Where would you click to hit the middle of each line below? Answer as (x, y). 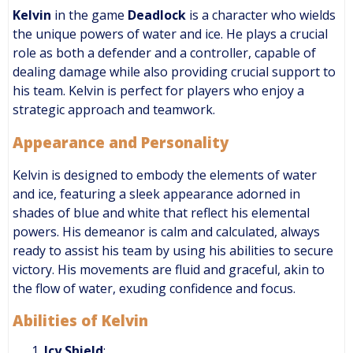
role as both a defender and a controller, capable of (164, 53)
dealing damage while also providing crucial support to (174, 72)
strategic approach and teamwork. (114, 110)
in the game (89, 15)
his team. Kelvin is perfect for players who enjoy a (158, 91)
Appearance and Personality (121, 142)
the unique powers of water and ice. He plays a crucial (170, 34)
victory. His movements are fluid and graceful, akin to (169, 269)
